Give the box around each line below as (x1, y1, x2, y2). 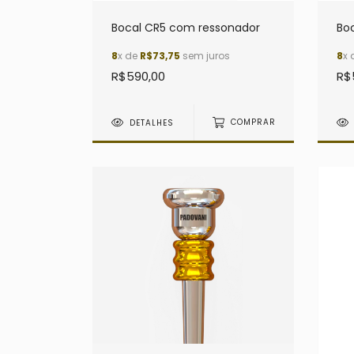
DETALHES (130, 116, 175, 129)
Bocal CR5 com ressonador (111, 19, 260, 36)
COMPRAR (230, 116, 276, 129)
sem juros (180, 48, 230, 62)
